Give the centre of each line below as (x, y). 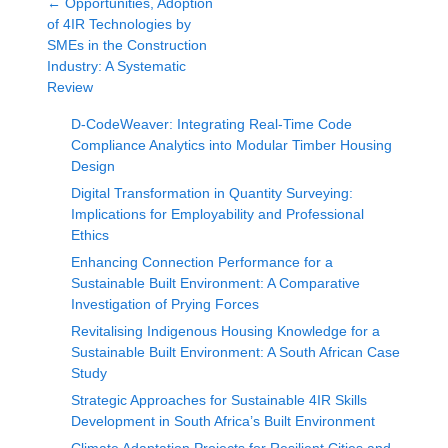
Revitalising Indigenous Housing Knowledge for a (225, 331)
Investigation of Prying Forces (165, 304)
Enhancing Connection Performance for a (202, 262)
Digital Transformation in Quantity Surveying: (212, 193)
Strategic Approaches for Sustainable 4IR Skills (219, 400)
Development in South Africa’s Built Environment (223, 421)
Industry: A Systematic (116, 66)
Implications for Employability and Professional (217, 214)
